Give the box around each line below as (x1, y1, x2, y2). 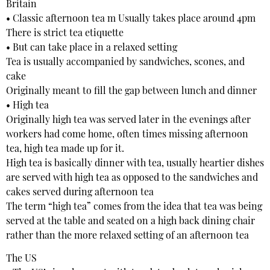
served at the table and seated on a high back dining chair (6, 216, 255, 227)
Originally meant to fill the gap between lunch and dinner (6, 86, 257, 96)
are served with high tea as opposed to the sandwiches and (6, 173, 258, 183)
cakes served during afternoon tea (6, 187, 154, 198)
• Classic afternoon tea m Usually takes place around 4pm (6, 14, 256, 24)
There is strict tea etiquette (6, 28, 124, 39)
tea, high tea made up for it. (6, 144, 124, 154)
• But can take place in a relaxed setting (6, 43, 177, 53)
